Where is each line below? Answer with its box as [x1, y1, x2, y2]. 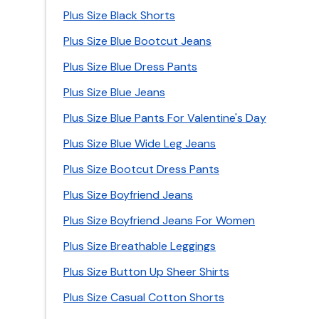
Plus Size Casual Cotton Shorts [63, 290, 224, 305]
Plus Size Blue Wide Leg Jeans [63, 136, 216, 151]
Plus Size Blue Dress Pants [63, 59, 197, 74]
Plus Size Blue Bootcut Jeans [63, 33, 211, 48]
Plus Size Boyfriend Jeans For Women [63, 213, 255, 228]
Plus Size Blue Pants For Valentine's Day [63, 110, 266, 125]
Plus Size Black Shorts [63, 8, 175, 23]
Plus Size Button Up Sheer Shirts [63, 264, 229, 279]
